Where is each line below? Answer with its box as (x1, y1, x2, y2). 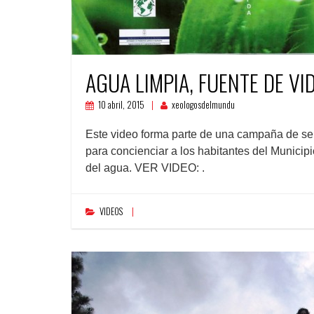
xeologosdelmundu (172, 97, 235, 111)
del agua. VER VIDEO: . (86, 161, 205, 174)
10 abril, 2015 (98, 97, 144, 111)
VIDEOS (100, 204, 123, 218)
